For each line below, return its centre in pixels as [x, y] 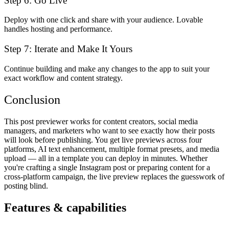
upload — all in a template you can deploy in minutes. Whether [106, 158]
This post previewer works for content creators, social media [101, 121]
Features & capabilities [65, 207]
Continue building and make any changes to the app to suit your [107, 68]
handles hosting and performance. [58, 29]
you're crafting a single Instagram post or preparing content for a [107, 167]
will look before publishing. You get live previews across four [103, 140]
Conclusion [32, 99]
